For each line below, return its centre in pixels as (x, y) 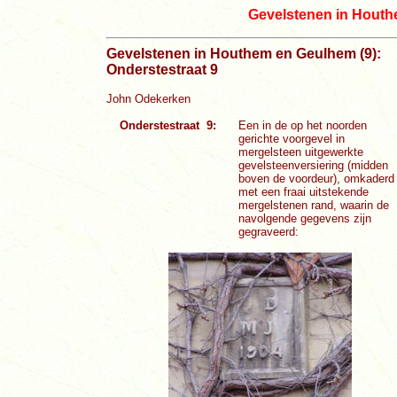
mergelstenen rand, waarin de (314, 205)
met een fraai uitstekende (304, 192)
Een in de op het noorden (303, 125)
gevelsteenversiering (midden (314, 165)
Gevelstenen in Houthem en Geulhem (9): (244, 54)
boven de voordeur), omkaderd (317, 179)
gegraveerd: (269, 232)
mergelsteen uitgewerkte (301, 152)
